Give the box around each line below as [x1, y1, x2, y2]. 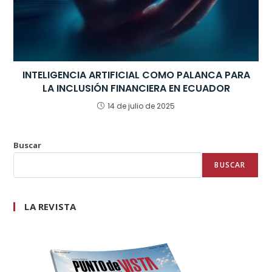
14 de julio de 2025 [107, 100, 175, 111]
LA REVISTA [24, 200, 76, 212]
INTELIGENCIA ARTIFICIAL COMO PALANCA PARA [22, 67, 250, 82]
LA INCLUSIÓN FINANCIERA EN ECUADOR [42, 81, 230, 95]
